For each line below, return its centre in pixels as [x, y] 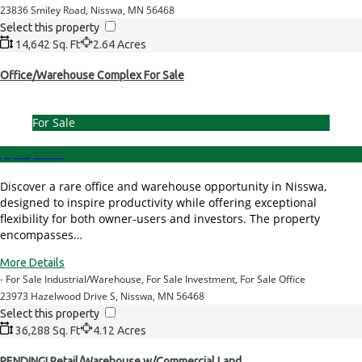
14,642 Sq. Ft [46, 44]
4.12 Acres [120, 330]
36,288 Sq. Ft [46, 330]
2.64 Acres [120, 44]
